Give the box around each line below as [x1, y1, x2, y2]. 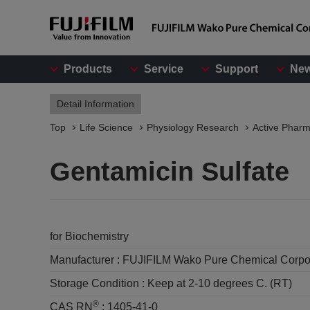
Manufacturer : [50, 254, 122, 266]
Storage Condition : [50, 277, 147, 289]
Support [215, 63, 258, 75]
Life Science [80, 122, 133, 133]
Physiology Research [147, 122, 239, 133]
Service [144, 63, 183, 75]
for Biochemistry [50, 230, 129, 242]
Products [64, 63, 112, 75]
